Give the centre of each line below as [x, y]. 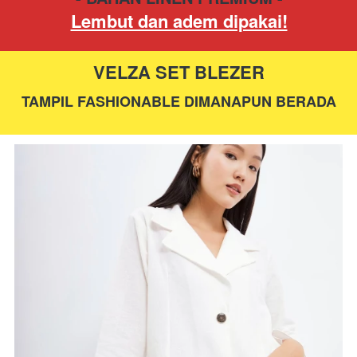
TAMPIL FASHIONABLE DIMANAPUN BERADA [179, 101]
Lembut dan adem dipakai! [179, 21]
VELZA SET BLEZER [179, 72]
